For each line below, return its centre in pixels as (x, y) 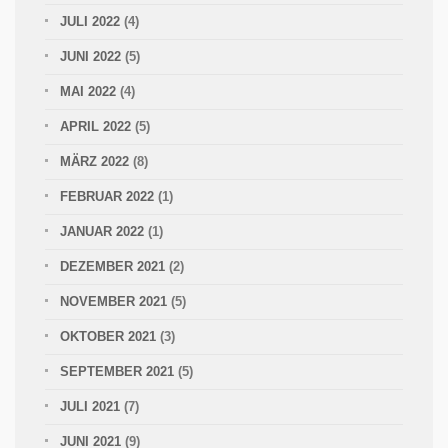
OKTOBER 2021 (108, 336)
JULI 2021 (90, 406)
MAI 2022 (88, 91)
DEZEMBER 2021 (112, 266)
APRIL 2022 (95, 126)
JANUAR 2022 (102, 231)
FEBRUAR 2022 (107, 196)
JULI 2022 (90, 21)
